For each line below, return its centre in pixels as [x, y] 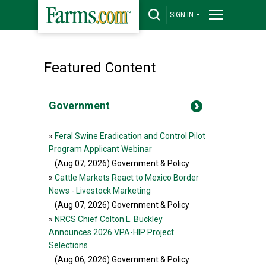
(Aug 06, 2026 [81, 259]
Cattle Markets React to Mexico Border [127, 178]
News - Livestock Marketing [100, 191]
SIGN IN [182, 15]
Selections [68, 245]
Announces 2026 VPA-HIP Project [111, 232]
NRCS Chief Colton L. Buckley [109, 219]
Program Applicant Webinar [100, 149]
